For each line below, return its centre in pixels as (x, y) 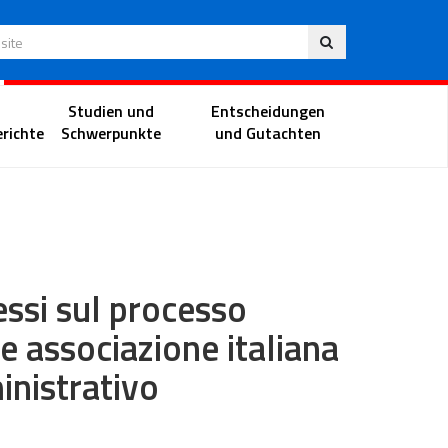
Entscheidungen (268, 110)
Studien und (110, 110)
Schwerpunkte (110, 132)
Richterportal (155, 107)
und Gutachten (268, 132)
